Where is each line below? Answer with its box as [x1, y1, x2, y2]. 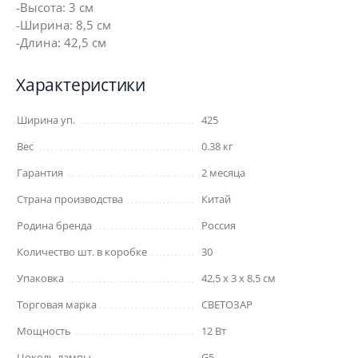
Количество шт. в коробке [17, 245, 147, 259]
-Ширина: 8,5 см [16, 17, 111, 33]
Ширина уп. [17, 113, 75, 127]
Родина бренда [17, 218, 92, 233]
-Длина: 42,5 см [16, 34, 106, 50]
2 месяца [201, 165, 245, 180]
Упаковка [17, 271, 64, 285]
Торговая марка [17, 297, 97, 312]
